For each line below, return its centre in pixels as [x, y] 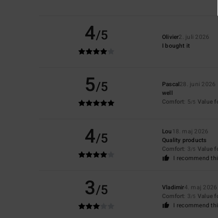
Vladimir [173, 187]
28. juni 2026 [198, 84]
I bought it [176, 46]
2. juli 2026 [194, 37]
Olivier [170, 37]
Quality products [184, 140]
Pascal [171, 84]
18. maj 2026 [190, 131]
